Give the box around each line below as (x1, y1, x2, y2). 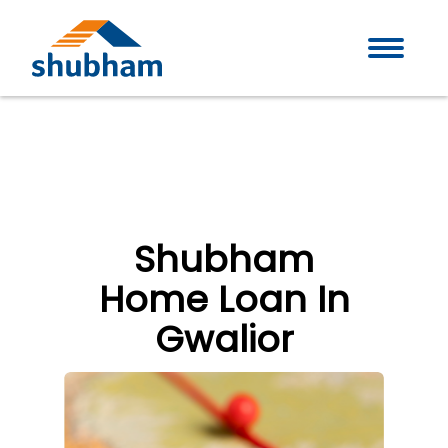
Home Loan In (98, 274, 350, 325)
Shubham (134, 234, 314, 285)
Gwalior (154, 314, 294, 365)
